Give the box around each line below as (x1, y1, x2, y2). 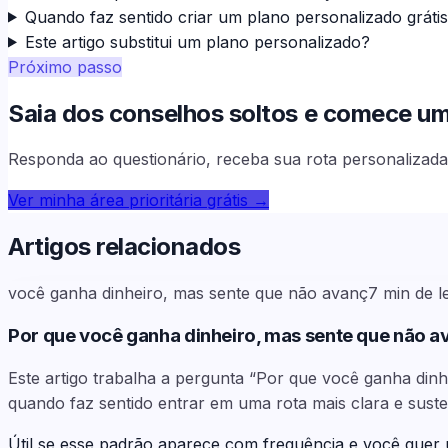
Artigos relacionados (8, 232, 241, 262)
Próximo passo (8, 56, 122, 77)
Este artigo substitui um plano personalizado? (24, 31, 370, 52)
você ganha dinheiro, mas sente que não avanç (8, 283, 368, 304)
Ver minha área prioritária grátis (8, 190, 248, 211)
